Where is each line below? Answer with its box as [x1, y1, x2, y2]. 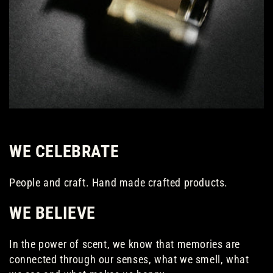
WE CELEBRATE [9, 141, 119, 162]
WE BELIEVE [9, 203, 96, 224]
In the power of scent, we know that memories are [9, 238, 240, 251]
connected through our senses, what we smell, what [9, 253, 249, 266]
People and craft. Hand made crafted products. [9, 176, 228, 190]
